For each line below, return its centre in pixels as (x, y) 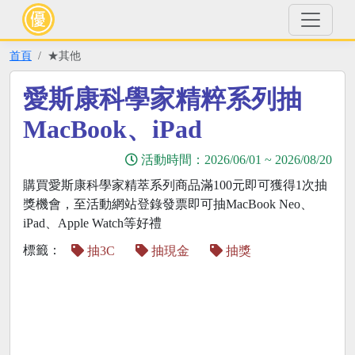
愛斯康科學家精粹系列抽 (162, 99)
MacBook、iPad (113, 129)
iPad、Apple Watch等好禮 (92, 223)
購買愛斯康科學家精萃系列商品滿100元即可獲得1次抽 (175, 185)
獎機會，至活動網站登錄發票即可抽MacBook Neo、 (168, 204)
